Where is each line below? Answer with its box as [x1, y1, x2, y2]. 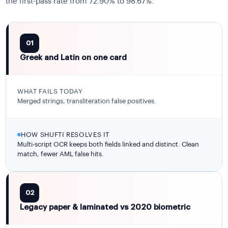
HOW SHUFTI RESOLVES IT [21, 131, 110, 138]
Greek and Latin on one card [20, 53, 127, 62]
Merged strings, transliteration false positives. [17, 97, 157, 104]
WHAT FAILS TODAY [17, 88, 83, 95]
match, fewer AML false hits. [17, 150, 104, 157]
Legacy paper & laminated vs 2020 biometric [20, 203, 191, 211]
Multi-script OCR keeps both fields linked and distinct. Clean [17, 140, 199, 148]
